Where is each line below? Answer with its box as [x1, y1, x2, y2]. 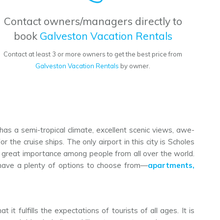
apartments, [148, 161, 195, 170]
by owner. [119, 62, 151, 70]
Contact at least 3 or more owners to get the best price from [3, 50, 183, 58]
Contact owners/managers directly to [3, 15, 182, 28]
